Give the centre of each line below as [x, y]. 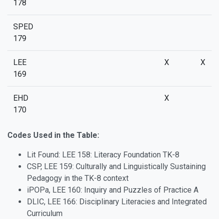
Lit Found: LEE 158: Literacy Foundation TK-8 [103, 155]
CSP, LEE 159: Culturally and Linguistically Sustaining [116, 166]
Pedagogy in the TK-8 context [78, 178]
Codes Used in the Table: [53, 135]
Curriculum [46, 213]
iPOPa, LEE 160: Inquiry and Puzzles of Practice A [114, 190]
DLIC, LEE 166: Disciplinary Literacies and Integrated [117, 202]
